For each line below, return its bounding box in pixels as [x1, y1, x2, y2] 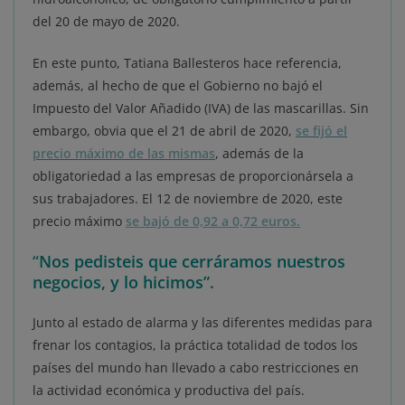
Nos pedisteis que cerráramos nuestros [39, 250, 345, 272]
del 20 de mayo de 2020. [33, 12, 180, 30]
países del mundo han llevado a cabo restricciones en [33, 358, 359, 376]
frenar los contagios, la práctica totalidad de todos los [33, 335, 358, 353]
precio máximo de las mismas [33, 144, 215, 162]
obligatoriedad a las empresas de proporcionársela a [33, 166, 353, 184]
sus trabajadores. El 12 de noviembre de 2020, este [33, 189, 343, 207]
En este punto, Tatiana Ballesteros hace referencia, [33, 53, 342, 71]
